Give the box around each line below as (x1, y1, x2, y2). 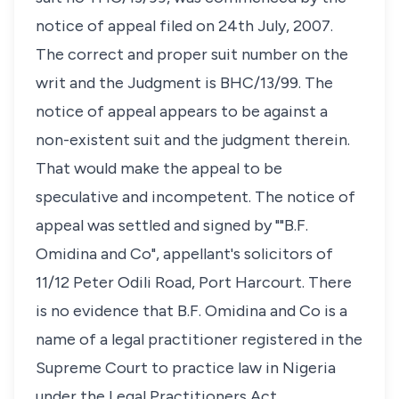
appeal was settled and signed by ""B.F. (36, 216, 308, 235)
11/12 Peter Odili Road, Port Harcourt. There (36, 273, 352, 292)
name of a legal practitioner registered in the (36, 330, 362, 349)
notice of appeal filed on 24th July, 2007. (36, 16, 333, 36)
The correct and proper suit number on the (36, 45, 348, 64)
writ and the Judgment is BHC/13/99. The (36, 73, 333, 93)
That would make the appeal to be (36, 159, 282, 178)
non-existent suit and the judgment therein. (36, 130, 350, 150)
